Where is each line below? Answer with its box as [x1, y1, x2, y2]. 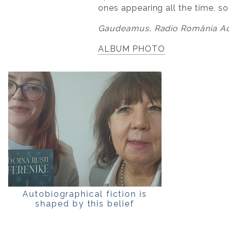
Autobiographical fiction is [22, 189, 147, 199]
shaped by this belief [35, 198, 134, 209]
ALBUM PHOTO [98, 43, 165, 54]
